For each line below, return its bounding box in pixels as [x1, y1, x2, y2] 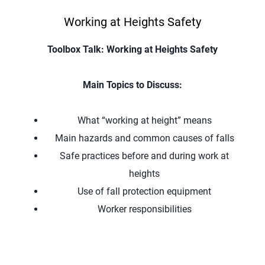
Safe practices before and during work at [60, 150, 229, 161]
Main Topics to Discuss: [83, 79, 182, 91]
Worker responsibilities [97, 203, 192, 215]
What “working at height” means [77, 115, 212, 126]
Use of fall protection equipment [77, 186, 211, 197]
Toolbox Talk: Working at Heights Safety [47, 44, 218, 55]
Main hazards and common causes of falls [54, 132, 234, 144]
